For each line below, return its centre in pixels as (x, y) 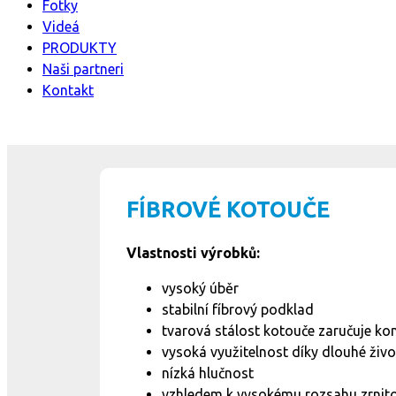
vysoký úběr (200, 288)
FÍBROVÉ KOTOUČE (228, 209)
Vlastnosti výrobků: (193, 253)
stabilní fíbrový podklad (238, 309)
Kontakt (68, 90)
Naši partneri (83, 69)
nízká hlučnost (208, 373)
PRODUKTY (80, 48)
